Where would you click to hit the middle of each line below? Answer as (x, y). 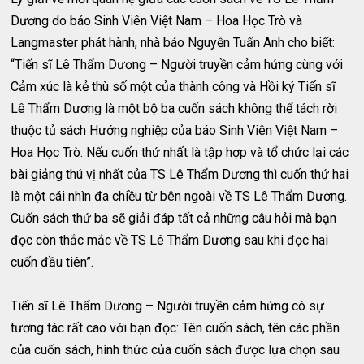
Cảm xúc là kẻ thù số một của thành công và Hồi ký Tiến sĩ (173, 87)
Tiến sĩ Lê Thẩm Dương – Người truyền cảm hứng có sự (168, 306)
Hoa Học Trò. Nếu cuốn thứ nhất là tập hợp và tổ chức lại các (180, 153)
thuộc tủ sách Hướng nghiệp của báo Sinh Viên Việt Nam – (175, 131)
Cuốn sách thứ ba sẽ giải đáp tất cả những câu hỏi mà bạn (174, 219)
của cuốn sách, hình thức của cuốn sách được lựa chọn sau (175, 350)
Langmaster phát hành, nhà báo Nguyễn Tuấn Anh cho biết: (173, 43)
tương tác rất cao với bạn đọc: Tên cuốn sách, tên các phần (175, 328)
